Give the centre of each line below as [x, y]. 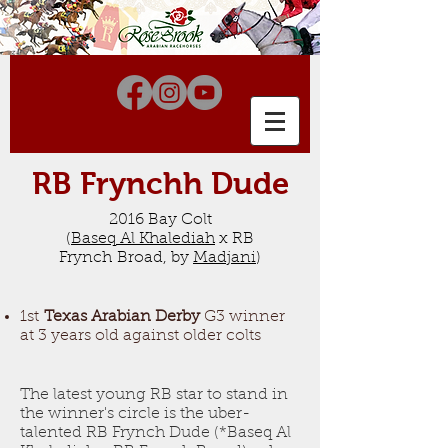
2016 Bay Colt [160, 220]
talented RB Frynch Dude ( [119, 433]
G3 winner [242, 317]
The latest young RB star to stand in [154, 395]
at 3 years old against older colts [140, 336]
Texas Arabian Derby [122, 317]
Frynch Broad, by [126, 258]
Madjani [224, 258]
